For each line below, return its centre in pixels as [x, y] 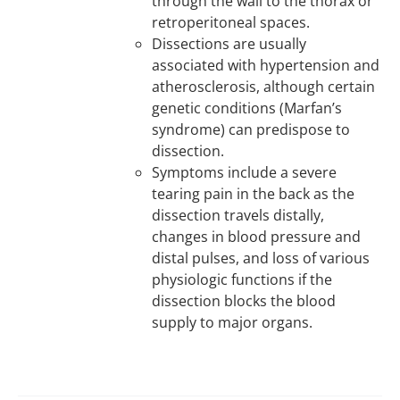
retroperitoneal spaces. [231, 22]
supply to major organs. [233, 322]
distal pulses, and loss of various [261, 258]
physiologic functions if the [242, 279]
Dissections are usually [229, 44]
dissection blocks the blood [244, 301]
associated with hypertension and [266, 65]
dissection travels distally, [238, 215]
